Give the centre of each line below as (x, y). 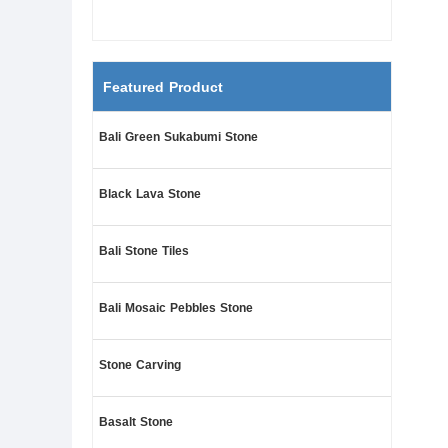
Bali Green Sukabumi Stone (178, 137)
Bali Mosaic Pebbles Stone (176, 308)
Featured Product (163, 87)
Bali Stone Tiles (144, 251)
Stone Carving (140, 365)
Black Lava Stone (150, 194)
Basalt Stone (136, 422)
